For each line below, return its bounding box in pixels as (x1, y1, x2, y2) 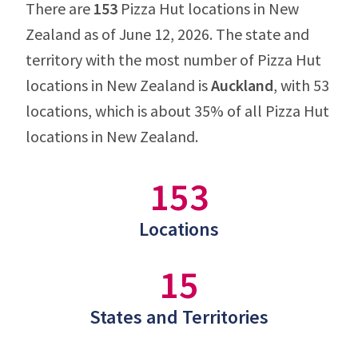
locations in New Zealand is (26, 75, 211, 95)
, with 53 (273, 75, 329, 95)
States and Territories (89, 304, 268, 329)
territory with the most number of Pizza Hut (26, 50, 321, 70)
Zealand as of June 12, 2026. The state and (26, 24, 309, 44)
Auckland (211, 75, 273, 95)
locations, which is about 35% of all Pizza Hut (26, 101, 329, 121)
